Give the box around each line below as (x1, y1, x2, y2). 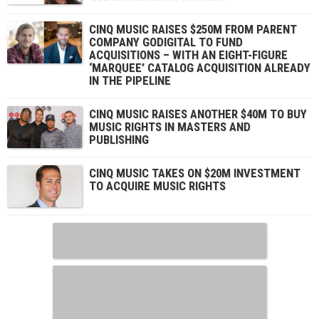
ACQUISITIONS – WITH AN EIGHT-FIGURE (89, 48, 288, 62)
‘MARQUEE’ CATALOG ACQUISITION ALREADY (89, 61, 310, 75)
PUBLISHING (89, 132, 149, 147)
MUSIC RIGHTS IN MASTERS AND (89, 120, 251, 134)
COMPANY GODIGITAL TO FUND (89, 35, 243, 49)
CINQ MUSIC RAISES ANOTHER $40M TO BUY (89, 107, 307, 121)
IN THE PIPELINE (89, 73, 171, 88)
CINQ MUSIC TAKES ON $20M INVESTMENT (89, 166, 300, 180)
